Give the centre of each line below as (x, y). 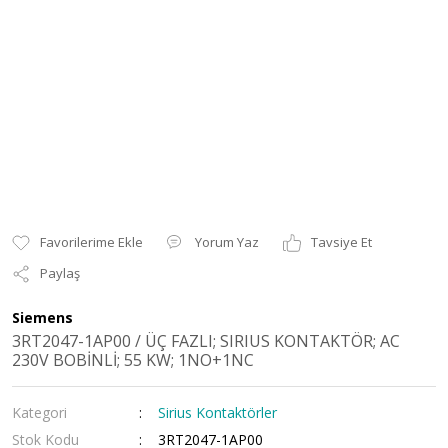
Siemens (42, 317)
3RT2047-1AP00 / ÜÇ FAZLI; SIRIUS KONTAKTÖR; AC (206, 341)
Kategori (39, 412)
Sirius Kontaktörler (218, 412)
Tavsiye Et (341, 242)
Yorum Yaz (227, 242)
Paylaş (60, 273)
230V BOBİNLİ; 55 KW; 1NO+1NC (133, 360)
